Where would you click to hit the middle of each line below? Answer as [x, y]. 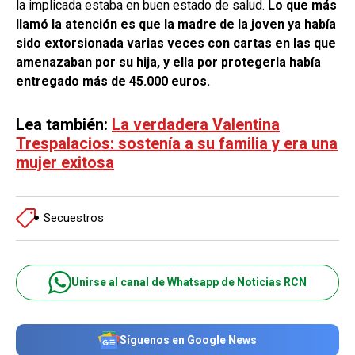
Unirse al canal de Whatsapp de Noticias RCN [189, 282]
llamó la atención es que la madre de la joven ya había [176, 24]
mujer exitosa [65, 162]
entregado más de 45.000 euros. [115, 81]
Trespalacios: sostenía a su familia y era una [177, 143]
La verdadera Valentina [196, 124]
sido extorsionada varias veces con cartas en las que [176, 43]
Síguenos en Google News [188, 340]
